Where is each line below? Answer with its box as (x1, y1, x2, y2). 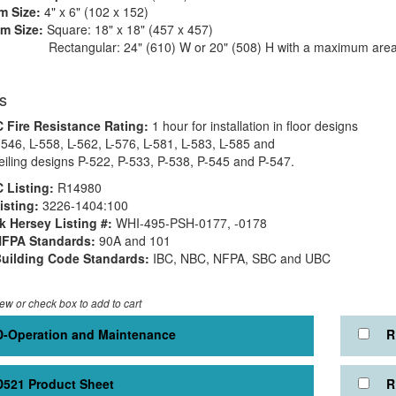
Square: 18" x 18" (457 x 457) (42, 20, 213, 38)
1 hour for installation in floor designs (148, 117, 358, 134)
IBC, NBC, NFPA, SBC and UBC (152, 249, 331, 267)
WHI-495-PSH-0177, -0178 (111, 214, 267, 232)
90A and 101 (95, 232, 171, 249)
